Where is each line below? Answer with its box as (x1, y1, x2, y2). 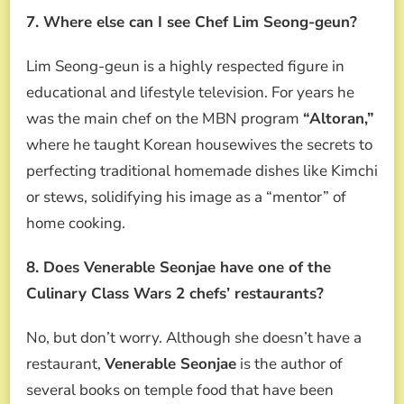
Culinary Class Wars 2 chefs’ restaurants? (26, 282, 324, 304)
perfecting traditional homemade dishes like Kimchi (26, 160, 378, 181)
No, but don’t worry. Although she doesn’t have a (26, 326, 362, 348)
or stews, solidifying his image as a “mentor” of (26, 186, 346, 207)
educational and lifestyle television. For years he (26, 81, 354, 103)
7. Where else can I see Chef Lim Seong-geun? (26, 11, 357, 32)
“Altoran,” (303, 107, 374, 129)
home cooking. (26, 212, 125, 234)
